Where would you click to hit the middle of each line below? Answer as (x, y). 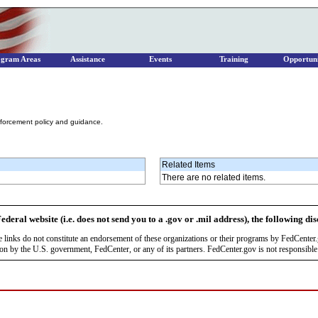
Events (160, 59)
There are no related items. (214, 177)
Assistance (87, 59)
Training (234, 59)
